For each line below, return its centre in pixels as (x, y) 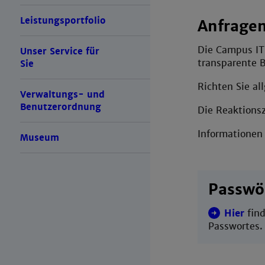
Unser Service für (59, 51)
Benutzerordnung (60, 107)
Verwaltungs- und (62, 95)
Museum (39, 138)
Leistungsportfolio (63, 21)
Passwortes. (235, 227)
